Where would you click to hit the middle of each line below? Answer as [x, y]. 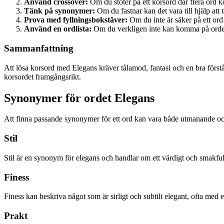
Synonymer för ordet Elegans [79, 98]
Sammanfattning [39, 48]
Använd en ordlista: [58, 29]
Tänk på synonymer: [59, 11]
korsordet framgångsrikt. [42, 76]
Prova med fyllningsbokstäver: [76, 20]
